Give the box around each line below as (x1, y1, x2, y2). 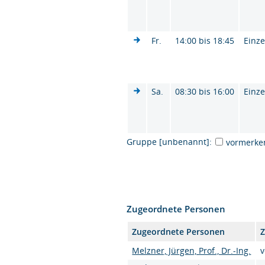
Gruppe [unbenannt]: (127, 135, 212, 147)
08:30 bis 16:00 (175, 85, 235, 97)
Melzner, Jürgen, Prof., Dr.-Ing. (132, 244, 251, 256)
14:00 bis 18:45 (175, 34, 235, 46)
